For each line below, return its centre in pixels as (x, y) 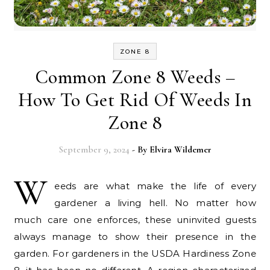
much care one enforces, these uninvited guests (135, 219)
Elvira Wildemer (180, 149)
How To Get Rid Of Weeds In (135, 99)
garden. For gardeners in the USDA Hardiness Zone (135, 253)
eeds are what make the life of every (155, 186)
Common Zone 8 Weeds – (135, 77)
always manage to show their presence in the (135, 236)
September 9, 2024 (94, 149)
